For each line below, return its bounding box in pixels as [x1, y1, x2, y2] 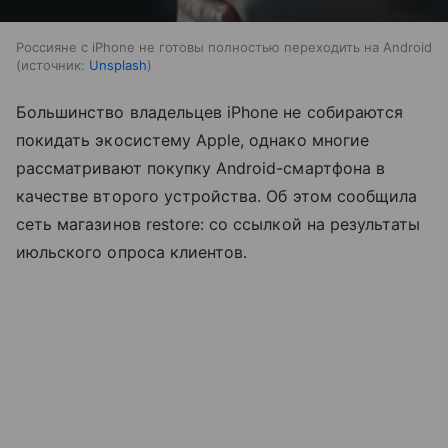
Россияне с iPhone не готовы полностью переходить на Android [16, 39, 432, 56]
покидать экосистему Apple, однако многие [16, 130, 369, 151]
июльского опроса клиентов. [16, 242, 248, 263]
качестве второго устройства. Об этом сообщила [16, 186, 418, 207]
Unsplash [89, 57, 147, 74]
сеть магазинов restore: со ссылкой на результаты [16, 214, 421, 235]
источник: [21, 57, 85, 74]
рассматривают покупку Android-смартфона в [16, 158, 385, 179]
